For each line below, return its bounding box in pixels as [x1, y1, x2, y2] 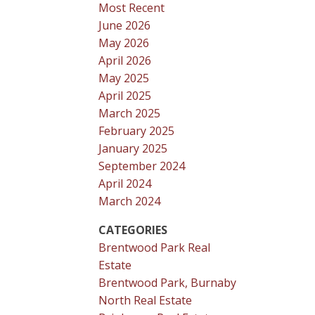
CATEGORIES [98, 221, 168, 238]
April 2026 [98, 52, 152, 68]
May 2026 [98, 34, 150, 51]
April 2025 [98, 87, 152, 103]
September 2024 [98, 157, 186, 174]
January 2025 [98, 140, 168, 156]
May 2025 [98, 70, 150, 86]
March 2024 [98, 193, 161, 209]
